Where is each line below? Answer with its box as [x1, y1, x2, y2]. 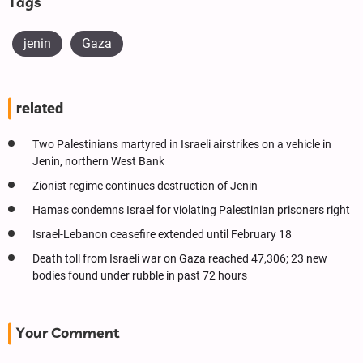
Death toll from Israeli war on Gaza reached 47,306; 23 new [32, 252, 327, 267]
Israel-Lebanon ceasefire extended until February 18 [32, 228, 292, 242]
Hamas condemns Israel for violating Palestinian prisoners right [32, 203, 350, 218]
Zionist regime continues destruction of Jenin [32, 179, 258, 194]
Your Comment [16, 323, 119, 345]
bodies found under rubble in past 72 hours [32, 269, 247, 284]
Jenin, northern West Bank [32, 155, 164, 169]
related [16, 100, 63, 117]
